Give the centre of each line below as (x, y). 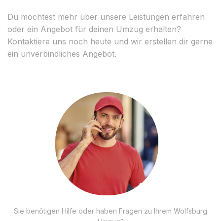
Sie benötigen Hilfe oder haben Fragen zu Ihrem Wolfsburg (110, 211)
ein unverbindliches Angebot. (62, 54)
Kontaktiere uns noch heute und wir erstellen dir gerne (110, 41)
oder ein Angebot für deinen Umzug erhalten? (94, 29)
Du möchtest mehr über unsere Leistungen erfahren (106, 17)
